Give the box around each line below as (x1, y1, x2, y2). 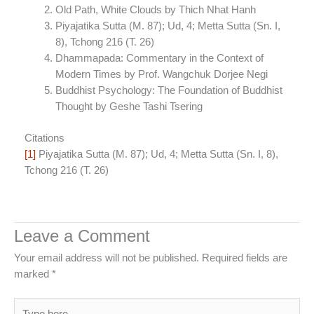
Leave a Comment (14, 227, 150, 246)
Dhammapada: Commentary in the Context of (55, 53, 264, 64)
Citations (25, 132, 64, 144)
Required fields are (202, 252, 287, 264)
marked (14, 268, 52, 280)
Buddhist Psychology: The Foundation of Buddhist (55, 85, 282, 97)
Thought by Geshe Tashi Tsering (55, 101, 203, 113)
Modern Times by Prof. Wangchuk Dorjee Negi (55, 69, 268, 81)
